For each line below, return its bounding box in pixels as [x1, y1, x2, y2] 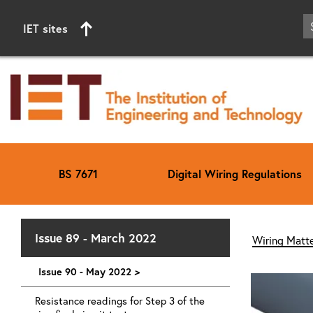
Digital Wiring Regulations [168, 166, 302, 181]
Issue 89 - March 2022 [35, 229, 156, 246]
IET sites [23, 21, 68, 36]
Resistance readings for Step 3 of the [35, 293, 205, 307]
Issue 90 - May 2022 [38, 264, 131, 278]
